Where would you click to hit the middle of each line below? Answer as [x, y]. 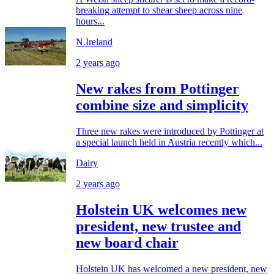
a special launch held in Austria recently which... [169, 143]
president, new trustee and [158, 226]
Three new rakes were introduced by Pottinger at [170, 131]
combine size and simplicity [162, 106]
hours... [90, 21]
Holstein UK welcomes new [161, 210]
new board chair [127, 243]
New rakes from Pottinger [157, 89]
